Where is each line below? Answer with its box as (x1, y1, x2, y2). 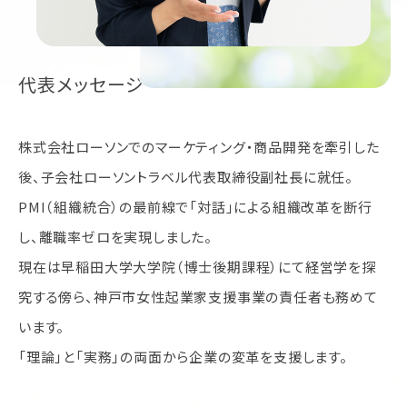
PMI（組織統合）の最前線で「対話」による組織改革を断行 (18, 197, 372, 217)
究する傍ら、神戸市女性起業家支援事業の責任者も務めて (18, 287, 378, 307)
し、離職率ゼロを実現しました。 (18, 227, 213, 247)
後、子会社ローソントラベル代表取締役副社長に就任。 (18, 167, 353, 187)
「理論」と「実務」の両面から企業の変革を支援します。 (18, 347, 348, 367)
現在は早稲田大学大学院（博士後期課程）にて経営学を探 (18, 257, 376, 277)
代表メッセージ (18, 71, 145, 98)
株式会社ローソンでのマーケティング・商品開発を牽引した (18, 137, 380, 157)
